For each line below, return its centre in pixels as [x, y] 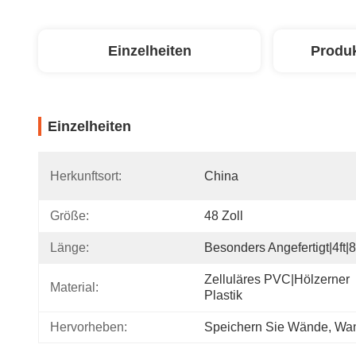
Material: [74, 287]
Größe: [70, 216]
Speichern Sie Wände [266, 327]
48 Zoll [224, 216]
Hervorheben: [89, 327]
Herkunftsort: [86, 176]
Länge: [70, 248]
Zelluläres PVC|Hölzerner [277, 279]
